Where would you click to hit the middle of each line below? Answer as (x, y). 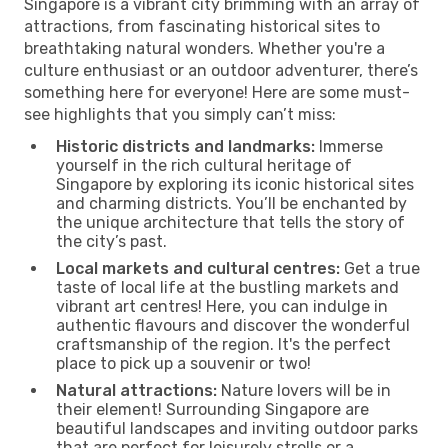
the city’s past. (111, 241)
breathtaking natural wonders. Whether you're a (204, 48)
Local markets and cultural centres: (198, 268)
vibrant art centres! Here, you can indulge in (222, 306)
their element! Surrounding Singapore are (212, 409)
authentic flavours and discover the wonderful (233, 325)
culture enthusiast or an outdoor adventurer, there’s (221, 70)
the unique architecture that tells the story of (230, 222)
